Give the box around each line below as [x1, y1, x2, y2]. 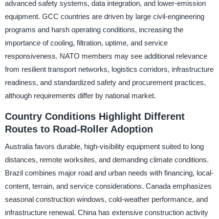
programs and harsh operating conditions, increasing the [4, 25, 183, 34]
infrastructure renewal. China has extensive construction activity [4, 208, 208, 217]
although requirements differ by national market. [4, 91, 156, 100]
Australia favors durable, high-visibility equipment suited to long [4, 142, 204, 151]
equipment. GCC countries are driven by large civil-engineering [4, 12, 204, 21]
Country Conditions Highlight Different [4, 110, 185, 122]
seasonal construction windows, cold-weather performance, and [4, 195, 208, 204]
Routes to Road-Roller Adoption [4, 123, 153, 134]
